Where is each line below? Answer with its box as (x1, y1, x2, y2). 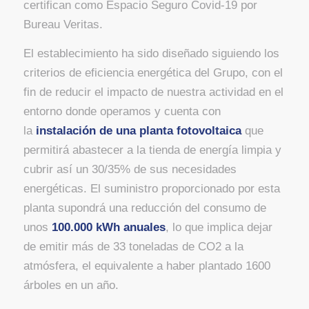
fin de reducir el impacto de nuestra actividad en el (23, 85, 283, 99)
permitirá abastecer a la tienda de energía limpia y (23, 143, 281, 157)
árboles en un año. (23, 278, 119, 292)
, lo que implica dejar (165, 220, 272, 234)
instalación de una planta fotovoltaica (35, 123, 241, 137)
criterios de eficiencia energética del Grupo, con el (23, 66, 283, 79)
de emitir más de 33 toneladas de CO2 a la (23, 239, 243, 253)
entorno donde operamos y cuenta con (23, 104, 221, 118)
